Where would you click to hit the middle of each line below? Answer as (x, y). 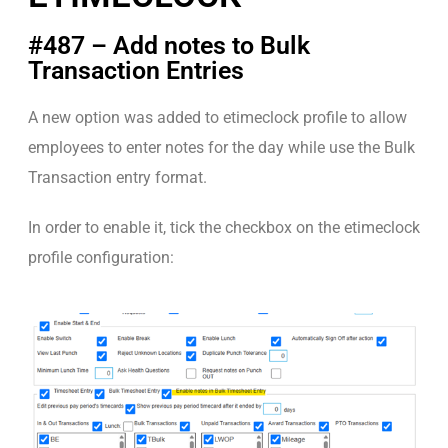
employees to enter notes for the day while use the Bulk (221, 147)
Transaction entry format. (117, 177)
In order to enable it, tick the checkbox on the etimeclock (224, 227)
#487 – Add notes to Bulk (169, 45)
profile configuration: (101, 257)
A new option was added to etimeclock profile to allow (217, 117)
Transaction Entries (136, 70)
